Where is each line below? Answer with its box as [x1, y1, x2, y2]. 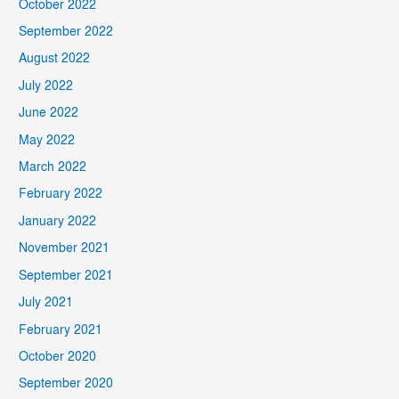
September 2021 [19, 267, 114, 284]
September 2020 [19, 376, 114, 393]
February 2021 [19, 322, 103, 338]
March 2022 [19, 159, 87, 176]
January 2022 [19, 213, 97, 230]
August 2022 [19, 51, 91, 68]
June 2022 [19, 105, 79, 122]
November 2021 [19, 240, 110, 257]
